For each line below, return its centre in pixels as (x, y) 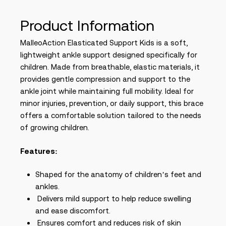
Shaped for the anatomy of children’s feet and (118, 174)
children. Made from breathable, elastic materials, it (110, 67)
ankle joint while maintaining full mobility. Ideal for (107, 91)
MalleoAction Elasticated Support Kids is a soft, (104, 43)
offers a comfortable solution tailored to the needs (111, 115)
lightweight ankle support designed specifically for (109, 55)
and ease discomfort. (73, 211)
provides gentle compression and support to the (105, 79)
